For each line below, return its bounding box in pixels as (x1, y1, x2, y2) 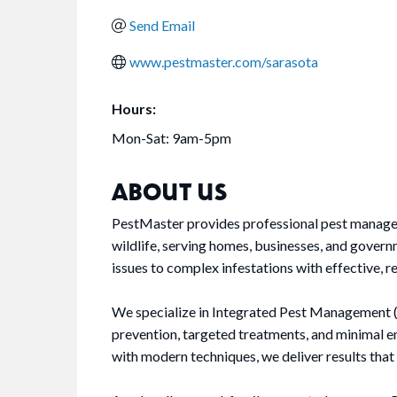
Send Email (129, 17, 195, 35)
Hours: (112, 100, 156, 118)
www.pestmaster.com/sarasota (129, 53, 318, 71)
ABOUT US (112, 176, 227, 206)
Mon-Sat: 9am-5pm (112, 129, 231, 147)
